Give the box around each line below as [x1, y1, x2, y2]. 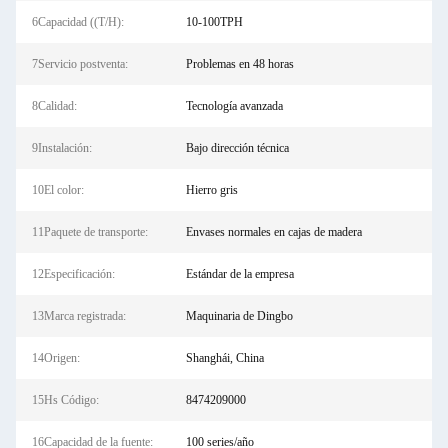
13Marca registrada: [32, 309, 126, 323]
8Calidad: [32, 99, 77, 113]
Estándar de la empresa [185, 267, 294, 281]
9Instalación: [32, 141, 92, 155]
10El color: [32, 183, 84, 197]
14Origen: [32, 351, 80, 365]
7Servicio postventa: [32, 57, 128, 71]
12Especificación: [32, 267, 115, 281]
